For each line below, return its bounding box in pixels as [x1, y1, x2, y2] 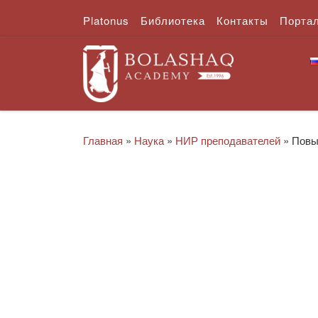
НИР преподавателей [175, 132, 280, 148]
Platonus [83, 13, 129, 28]
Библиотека [141, 13, 205, 28]
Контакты [216, 13, 268, 28]
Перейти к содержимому [19, 13, 158, 30]
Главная [83, 132, 123, 148]
